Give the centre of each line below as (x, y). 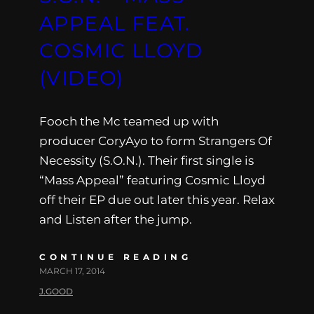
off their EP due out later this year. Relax (157, 199)
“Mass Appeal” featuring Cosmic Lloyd (152, 180)
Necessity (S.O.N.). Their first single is (146, 160)
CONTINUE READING (115, 257)
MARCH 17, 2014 (72, 271)
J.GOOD (56, 291)
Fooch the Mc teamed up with (129, 121)
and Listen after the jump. (116, 219)
